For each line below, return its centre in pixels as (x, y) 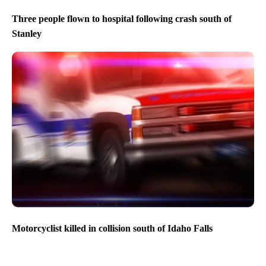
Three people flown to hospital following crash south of (122, 19)
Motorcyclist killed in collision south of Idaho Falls (112, 228)
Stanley (27, 34)
